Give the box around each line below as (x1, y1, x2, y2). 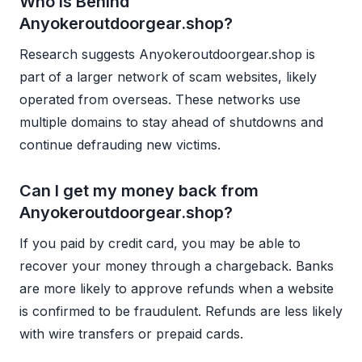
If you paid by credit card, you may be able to (19, 234, 301, 251)
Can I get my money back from (19, 180, 259, 200)
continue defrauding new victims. (19, 136, 221, 153)
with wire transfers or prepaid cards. (19, 325, 243, 342)
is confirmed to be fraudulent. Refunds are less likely (19, 302, 343, 319)
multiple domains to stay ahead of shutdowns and (19, 113, 323, 130)
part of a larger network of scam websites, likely (19, 68, 317, 85)
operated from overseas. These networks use (19, 90, 301, 107)
